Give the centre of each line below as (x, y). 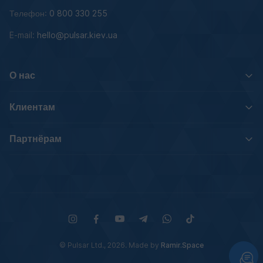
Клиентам (32, 107)
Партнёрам (36, 139)
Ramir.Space (182, 245)
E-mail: (22, 35)
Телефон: (28, 13)
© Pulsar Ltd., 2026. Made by (110, 245)
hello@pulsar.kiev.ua (77, 35)
